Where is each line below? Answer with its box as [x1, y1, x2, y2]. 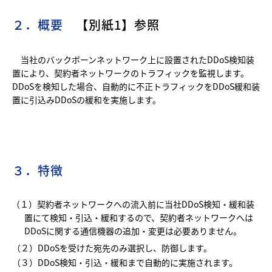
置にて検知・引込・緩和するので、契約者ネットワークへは [24, 211, 253, 223]
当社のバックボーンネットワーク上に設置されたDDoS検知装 [12, 53, 254, 66]
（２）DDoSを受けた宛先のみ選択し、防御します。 [12, 242, 212, 254]
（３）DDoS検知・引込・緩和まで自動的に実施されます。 [12, 256, 237, 268]
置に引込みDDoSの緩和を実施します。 [12, 93, 161, 106]
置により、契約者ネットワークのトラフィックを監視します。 [12, 67, 249, 79]
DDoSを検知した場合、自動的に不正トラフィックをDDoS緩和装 [12, 80, 260, 92]
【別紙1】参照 [76, 16, 160, 33]
